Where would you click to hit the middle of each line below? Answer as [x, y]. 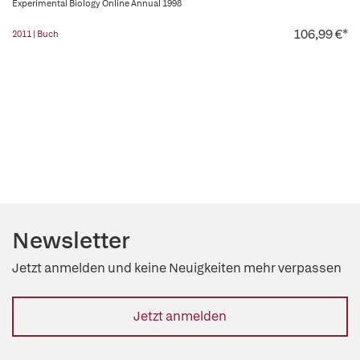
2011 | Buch [35, 34]
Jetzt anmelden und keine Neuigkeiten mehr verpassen [177, 268]
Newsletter [71, 240]
